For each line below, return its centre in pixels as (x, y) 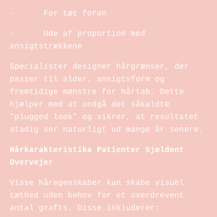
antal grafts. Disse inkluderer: (85, 208)
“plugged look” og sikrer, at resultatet (104, 117)
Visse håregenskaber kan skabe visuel (97, 183)
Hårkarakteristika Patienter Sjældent (97, 150)
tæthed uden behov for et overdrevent (97, 195)
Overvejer (31, 163)
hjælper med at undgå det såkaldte (90, 104)
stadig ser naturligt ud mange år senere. (107, 130)
